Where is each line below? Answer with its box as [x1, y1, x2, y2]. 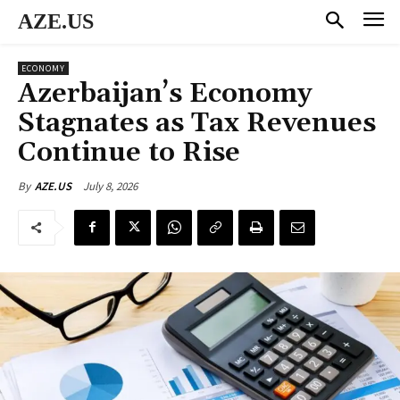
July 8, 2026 [83, 178, 137, 194]
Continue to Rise [18, 135, 240, 170]
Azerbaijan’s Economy [18, 76, 312, 111]
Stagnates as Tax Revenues [18, 105, 376, 140]
